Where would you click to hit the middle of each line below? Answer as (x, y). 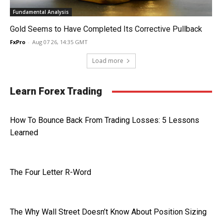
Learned (24, 133)
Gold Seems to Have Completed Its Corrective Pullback (106, 29)
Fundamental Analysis (41, 12)
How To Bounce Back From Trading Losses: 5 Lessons (105, 120)
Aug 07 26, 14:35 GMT (60, 42)
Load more (108, 61)
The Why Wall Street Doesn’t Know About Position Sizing (108, 212)
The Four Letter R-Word (51, 172)
